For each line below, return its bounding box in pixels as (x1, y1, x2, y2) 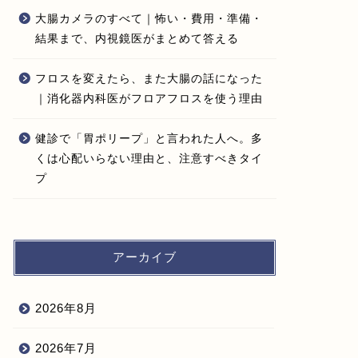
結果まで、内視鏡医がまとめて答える (34, 33, 239, 45)
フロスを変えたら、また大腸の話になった (34, 73, 263, 85)
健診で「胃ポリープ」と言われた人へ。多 (34, 133, 263, 145)
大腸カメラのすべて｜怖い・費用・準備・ (34, 13, 263, 25)
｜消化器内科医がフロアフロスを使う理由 (34, 93, 263, 105)
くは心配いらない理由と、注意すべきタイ (34, 153, 263, 165)
